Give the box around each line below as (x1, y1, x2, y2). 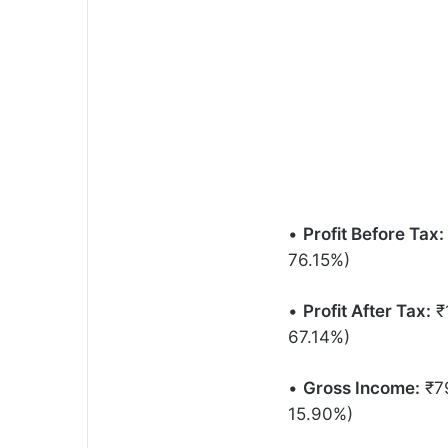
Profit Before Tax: (303, 223, 444, 244)
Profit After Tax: (303, 300, 431, 321)
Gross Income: (303, 377, 420, 398)
